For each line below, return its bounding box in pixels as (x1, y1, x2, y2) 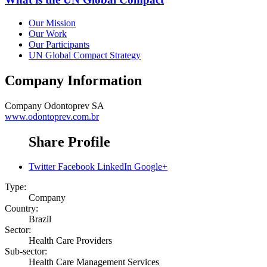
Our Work (29, 28, 67, 39)
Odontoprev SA (44, 100, 104, 111)
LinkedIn (97, 162, 132, 172)
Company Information (5, 72, 142, 88)
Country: (5, 203, 38, 214)
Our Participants (29, 39, 89, 49)
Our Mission (29, 17, 76, 28)
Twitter (29, 162, 55, 172)
